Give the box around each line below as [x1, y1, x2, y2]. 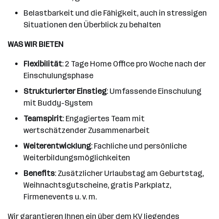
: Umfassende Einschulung [107, 87, 201, 96]
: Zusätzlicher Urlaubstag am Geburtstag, [55, 169, 204, 178]
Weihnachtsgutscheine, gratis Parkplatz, [23, 180, 171, 190]
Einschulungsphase [23, 71, 93, 80]
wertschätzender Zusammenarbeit [23, 126, 150, 135]
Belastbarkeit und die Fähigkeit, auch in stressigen [23, 8, 207, 18]
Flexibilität [23, 59, 62, 68]
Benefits [23, 169, 55, 178]
